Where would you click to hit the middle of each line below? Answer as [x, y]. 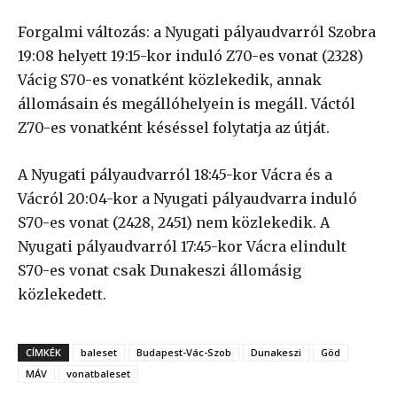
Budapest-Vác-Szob [184, 352]
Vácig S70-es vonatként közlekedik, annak [170, 79]
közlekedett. [62, 294]
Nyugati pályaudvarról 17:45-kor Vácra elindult [182, 246]
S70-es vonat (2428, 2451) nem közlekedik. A [174, 222]
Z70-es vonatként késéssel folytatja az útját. [174, 127]
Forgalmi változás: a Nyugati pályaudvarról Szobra [197, 31]
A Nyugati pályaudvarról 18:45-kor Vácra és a [175, 174]
